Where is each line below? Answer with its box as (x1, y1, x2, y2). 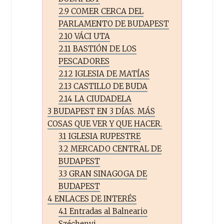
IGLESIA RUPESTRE (66, 131, 141, 141)
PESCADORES (58, 56, 110, 66)
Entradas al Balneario (67, 206, 148, 216)
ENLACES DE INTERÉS (52, 193, 136, 203)
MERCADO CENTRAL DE (68, 143, 162, 153)
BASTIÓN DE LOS (71, 43, 137, 53)
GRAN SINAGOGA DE (67, 168, 147, 178)
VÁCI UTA (72, 31, 110, 41)
